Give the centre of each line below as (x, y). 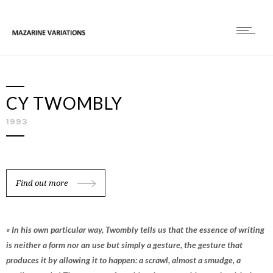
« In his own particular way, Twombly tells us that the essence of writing (135, 229)
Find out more (42, 183)
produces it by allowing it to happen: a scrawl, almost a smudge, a (123, 260)
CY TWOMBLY (64, 103)
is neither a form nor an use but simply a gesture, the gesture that (124, 245)
